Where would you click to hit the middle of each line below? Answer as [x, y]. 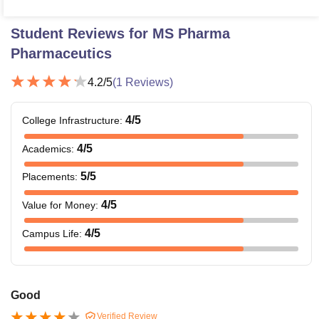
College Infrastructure [71, 121]
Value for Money [59, 205]
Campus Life [51, 233]
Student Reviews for [82, 34]
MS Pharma [191, 34]
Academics [47, 148]
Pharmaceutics [61, 54]
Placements [48, 177]
